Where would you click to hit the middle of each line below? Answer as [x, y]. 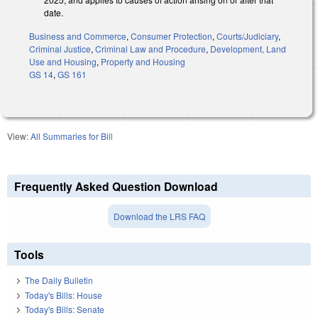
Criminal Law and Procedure [150, 48]
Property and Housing [143, 61]
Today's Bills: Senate [65, 309]
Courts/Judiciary [247, 35]
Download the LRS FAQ [159, 216]
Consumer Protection [171, 35]
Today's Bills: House [64, 295]
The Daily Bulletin [59, 280]
